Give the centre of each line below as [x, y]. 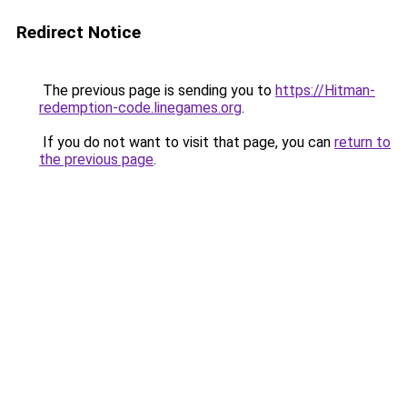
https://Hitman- [325, 90]
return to [362, 142]
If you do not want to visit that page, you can [187, 142]
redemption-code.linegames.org [140, 108]
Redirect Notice [79, 32]
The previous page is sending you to [157, 90]
